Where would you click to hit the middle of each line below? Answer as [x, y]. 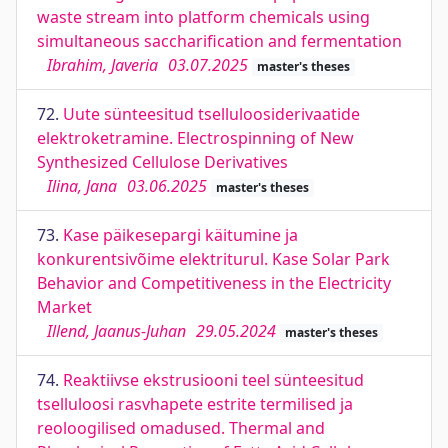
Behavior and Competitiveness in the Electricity [214, 283]
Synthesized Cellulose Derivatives [162, 162]
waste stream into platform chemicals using [203, 17]
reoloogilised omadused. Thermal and [181, 428]
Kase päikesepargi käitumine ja [180, 235]
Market [64, 307]
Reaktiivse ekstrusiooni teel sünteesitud [213, 380]
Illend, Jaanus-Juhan [116, 331]
